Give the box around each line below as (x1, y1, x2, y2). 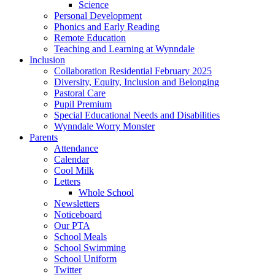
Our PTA (54, 220, 90, 231)
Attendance (54, 143, 98, 154)
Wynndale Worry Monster (54, 121, 155, 132)
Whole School (79, 187, 134, 198)
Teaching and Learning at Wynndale (54, 44, 195, 55)
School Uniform (54, 254, 117, 265)
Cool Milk (54, 165, 94, 176)
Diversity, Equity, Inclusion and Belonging (54, 77, 219, 88)
